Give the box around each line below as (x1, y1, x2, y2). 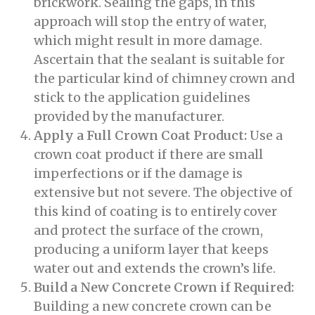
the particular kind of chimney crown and (34, 70, 295, 86)
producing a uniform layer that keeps (34, 241, 269, 257)
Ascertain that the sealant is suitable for (34, 51, 285, 67)
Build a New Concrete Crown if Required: (34, 279, 294, 295)
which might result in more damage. (34, 32, 262, 49)
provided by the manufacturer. (34, 108, 224, 124)
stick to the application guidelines (34, 89, 250, 105)
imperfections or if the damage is (34, 165, 243, 181)
